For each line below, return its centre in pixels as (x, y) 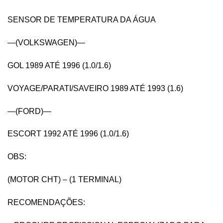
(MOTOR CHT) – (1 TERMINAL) (64, 179)
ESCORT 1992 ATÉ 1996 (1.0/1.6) (68, 134)
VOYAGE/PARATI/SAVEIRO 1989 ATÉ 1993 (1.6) (95, 88)
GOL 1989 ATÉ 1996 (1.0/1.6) (59, 65)
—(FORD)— (29, 111)
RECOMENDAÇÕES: (46, 202)
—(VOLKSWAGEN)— (46, 43)
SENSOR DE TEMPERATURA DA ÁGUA (82, 20)
